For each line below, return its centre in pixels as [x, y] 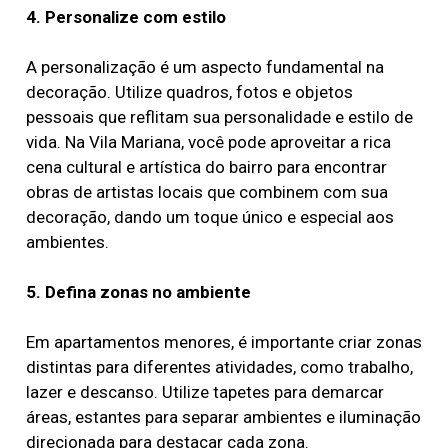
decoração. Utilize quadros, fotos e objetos [189, 91]
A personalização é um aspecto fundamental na [204, 66]
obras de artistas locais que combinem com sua [206, 191]
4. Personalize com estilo [125, 16]
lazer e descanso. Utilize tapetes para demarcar [204, 391]
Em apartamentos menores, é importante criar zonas [223, 341]
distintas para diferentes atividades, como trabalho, [219, 366]
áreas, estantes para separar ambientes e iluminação [223, 416]
